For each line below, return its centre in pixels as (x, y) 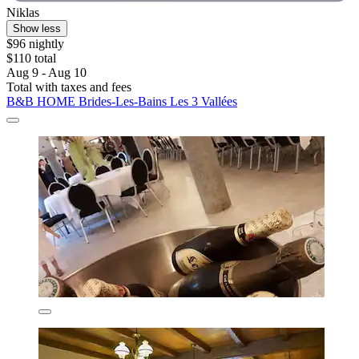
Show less (37, 29)
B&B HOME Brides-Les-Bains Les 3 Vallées (122, 102)
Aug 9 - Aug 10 (46, 73)
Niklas (23, 13)
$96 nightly (35, 44)
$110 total (31, 58)
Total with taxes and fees (69, 87)
